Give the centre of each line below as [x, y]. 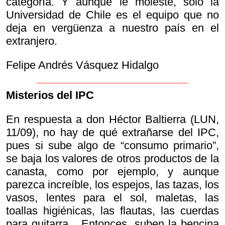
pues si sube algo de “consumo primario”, [113, 146]
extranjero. [32, 41]
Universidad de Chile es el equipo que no [113, 15]
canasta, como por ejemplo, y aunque [113, 172]
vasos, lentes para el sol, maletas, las [113, 198]
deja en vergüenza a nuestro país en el [113, 28]
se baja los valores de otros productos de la [113, 159]
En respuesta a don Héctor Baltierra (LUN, [113, 120]
